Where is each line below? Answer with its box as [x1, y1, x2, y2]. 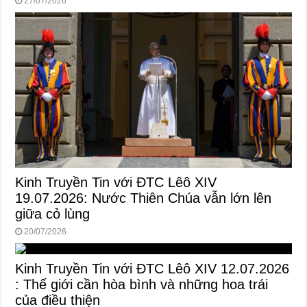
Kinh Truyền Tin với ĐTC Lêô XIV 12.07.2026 [15, 260, 290, 276]
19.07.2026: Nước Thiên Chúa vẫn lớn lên [15, 190, 272, 206]
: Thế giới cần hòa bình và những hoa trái [15, 276, 269, 292]
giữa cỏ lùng [15, 206, 90, 221]
